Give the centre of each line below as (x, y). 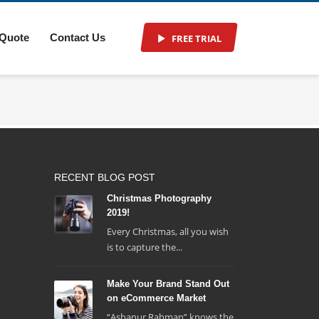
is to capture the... (145, 247)
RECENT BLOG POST (105, 177)
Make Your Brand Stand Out (168, 284)
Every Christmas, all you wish (168, 231)
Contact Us (77, 37)
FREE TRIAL (196, 38)
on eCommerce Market (156, 298)
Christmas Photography (159, 198)
